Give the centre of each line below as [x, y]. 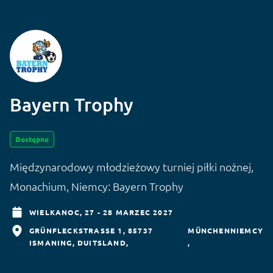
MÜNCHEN [209, 230]
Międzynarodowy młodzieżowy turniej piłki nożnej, [132, 166]
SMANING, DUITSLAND [75, 242]
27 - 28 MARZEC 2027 [129, 212]
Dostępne [32, 139]
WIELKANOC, [57, 212]
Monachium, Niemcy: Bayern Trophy [97, 186]
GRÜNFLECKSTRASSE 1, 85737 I [91, 230]
